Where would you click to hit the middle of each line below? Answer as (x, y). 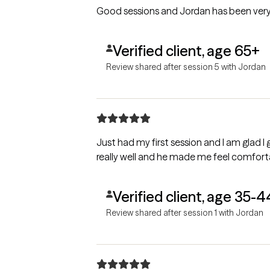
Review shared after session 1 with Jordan (185, 212)
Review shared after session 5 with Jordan (186, 67)
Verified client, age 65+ (186, 51)
